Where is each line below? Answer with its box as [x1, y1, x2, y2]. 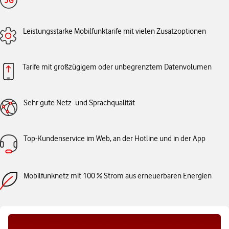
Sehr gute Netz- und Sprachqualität [24, 98, 135, 107]
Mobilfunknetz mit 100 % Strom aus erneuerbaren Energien [24, 171, 212, 180]
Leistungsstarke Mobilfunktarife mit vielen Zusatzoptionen [23, 26, 206, 36]
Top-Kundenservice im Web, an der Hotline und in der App [24, 133, 205, 143]
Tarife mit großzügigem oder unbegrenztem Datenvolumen [22, 62, 212, 72]
